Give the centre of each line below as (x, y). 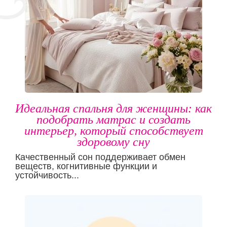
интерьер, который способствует (113, 130)
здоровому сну (113, 142)
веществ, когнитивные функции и (86, 166)
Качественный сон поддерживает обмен (100, 157)
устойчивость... (47, 175)
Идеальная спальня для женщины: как (113, 108)
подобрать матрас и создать (113, 119)
